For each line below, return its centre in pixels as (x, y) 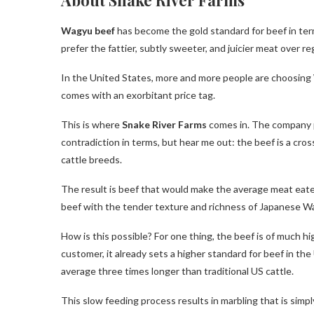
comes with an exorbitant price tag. (138, 95)
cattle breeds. (91, 159)
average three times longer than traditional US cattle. (177, 271)
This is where (90, 124)
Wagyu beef (89, 30)
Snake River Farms (164, 124)
